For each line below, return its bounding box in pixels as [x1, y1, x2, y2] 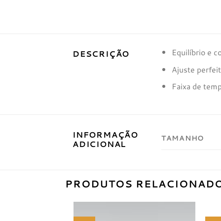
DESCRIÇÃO [73, 48, 130, 60]
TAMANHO [161, 133, 205, 144]
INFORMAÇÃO [73, 129, 139, 141]
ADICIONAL [73, 138, 126, 150]
